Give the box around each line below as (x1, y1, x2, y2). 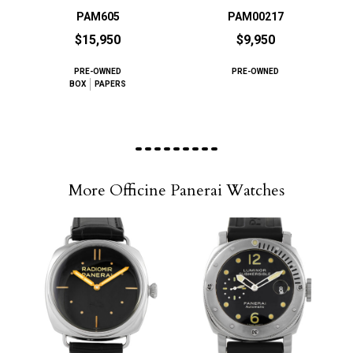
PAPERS (95, 80, 126, 89)
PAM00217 (227, 10, 284, 24)
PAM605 (76, 10, 120, 24)
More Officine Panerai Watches (69, 180, 284, 202)
